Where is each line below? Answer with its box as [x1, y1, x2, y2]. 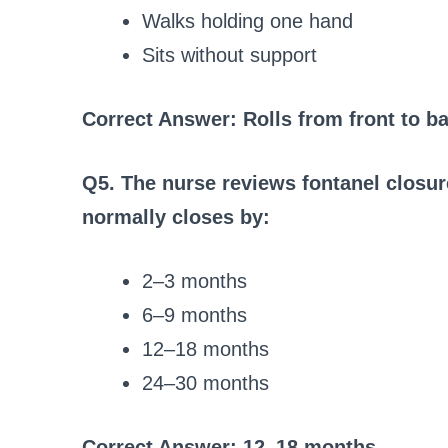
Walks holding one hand [142, 9, 353, 32]
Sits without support [142, 43, 317, 66]
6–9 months [142, 303, 247, 326]
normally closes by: [82, 205, 270, 228]
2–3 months [142, 269, 247, 292]
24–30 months [142, 371, 269, 394]
